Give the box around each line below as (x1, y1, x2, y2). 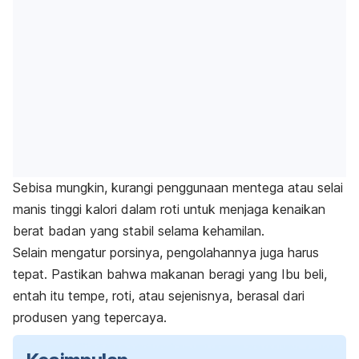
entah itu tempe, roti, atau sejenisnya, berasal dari (13, 287, 305, 304)
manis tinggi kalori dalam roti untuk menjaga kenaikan (13, 200, 325, 217)
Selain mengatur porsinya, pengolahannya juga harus (13, 244, 319, 260)
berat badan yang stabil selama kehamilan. (13, 222, 264, 239)
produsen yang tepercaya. (13, 309, 167, 325)
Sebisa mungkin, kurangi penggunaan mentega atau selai (13, 179, 343, 196)
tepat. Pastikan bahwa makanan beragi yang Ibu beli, (13, 265, 327, 282)
